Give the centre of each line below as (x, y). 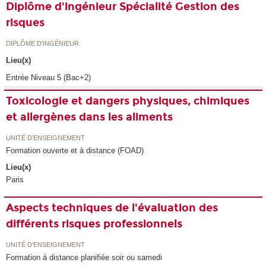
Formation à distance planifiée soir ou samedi (84, 257)
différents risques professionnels (94, 224)
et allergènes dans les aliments (90, 117)
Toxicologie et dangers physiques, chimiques (128, 101)
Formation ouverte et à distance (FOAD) (75, 150)
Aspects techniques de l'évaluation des (112, 208)
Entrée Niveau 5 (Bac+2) (49, 78)
